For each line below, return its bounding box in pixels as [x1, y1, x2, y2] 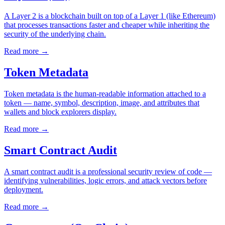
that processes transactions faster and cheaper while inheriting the [4, 21, 209, 30]
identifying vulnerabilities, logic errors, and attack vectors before [4, 176, 207, 185]
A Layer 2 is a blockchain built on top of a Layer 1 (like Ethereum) [4, 12, 215, 21]
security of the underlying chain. [4, 30, 106, 39]
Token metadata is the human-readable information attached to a [4, 89, 206, 98]
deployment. [4, 185, 43, 194]
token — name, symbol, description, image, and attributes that [4, 98, 199, 107]
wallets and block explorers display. [4, 107, 117, 116]
